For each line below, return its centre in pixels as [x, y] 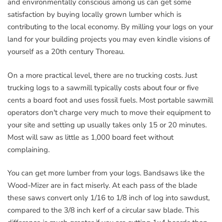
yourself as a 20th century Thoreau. [66, 52]
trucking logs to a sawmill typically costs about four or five [103, 87]
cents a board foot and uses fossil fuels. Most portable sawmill [110, 100]
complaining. [28, 149]
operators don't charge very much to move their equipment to [109, 112]
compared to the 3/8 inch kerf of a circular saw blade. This [103, 210]
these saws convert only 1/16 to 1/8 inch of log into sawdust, [109, 198]
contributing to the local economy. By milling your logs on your [110, 27]
